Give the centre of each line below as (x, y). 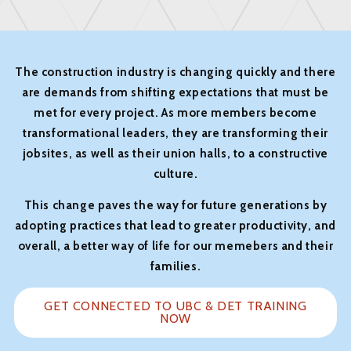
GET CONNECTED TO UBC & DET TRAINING (175, 306)
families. (175, 266)
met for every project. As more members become (175, 112)
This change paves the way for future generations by (175, 205)
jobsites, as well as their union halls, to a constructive (175, 153)
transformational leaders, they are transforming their (175, 133)
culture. (175, 174)
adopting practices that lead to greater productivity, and (175, 225)
